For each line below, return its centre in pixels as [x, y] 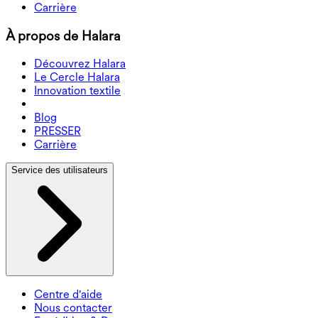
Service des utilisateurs [60, 170]
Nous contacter [73, 308]
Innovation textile [77, 91]
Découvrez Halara [80, 64]
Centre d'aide [68, 295]
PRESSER [57, 131]
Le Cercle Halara [77, 77]
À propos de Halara [63, 35]
